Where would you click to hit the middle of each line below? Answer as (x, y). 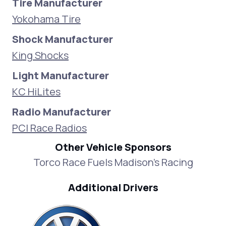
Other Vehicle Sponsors (113, 147)
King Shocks (40, 55)
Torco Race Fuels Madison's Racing (113, 162)
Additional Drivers (113, 187)
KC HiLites (36, 92)
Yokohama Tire (46, 19)
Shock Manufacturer (63, 39)
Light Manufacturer (61, 75)
